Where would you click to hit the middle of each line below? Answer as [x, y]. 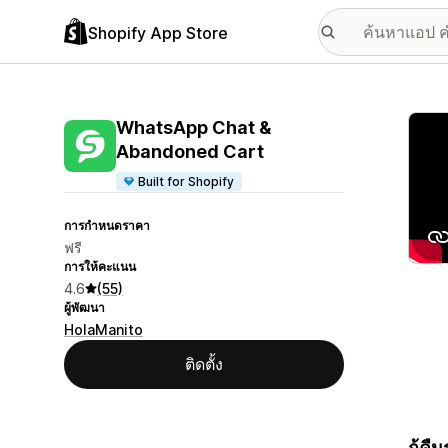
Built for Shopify [186, 181]
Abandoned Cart [190, 151]
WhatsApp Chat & [193, 127]
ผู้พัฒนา [84, 307]
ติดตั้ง [204, 364]
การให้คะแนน [100, 266]
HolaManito [103, 329]
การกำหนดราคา [107, 225]
